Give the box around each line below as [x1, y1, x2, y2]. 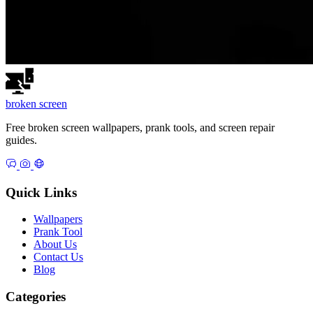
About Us [34, 238, 77, 251]
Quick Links [6, 184, 77, 200]
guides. [6, 133, 37, 146]
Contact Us [34, 251, 83, 263]
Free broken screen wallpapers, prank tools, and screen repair [6, 121, 275, 133]
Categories [6, 289, 66, 305]
